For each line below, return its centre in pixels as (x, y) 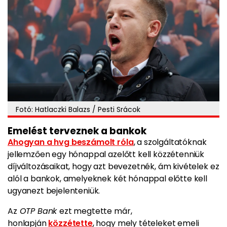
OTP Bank (38, 211)
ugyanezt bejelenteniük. (54, 191)
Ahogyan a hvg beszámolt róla (71, 142)
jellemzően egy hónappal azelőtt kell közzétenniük (106, 154)
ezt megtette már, (96, 211)
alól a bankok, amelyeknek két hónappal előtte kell (107, 179)
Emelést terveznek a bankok (77, 131)
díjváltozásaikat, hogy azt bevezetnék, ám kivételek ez (113, 166)
